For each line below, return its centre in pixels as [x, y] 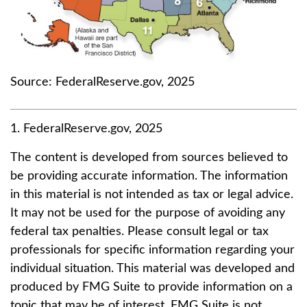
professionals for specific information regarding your [152, 250]
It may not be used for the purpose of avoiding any [148, 213]
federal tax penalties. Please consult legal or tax [139, 231]
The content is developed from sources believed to [149, 157]
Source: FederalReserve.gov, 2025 [102, 82]
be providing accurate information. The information [149, 176]
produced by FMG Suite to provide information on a [151, 287]
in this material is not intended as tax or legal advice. [152, 194]
